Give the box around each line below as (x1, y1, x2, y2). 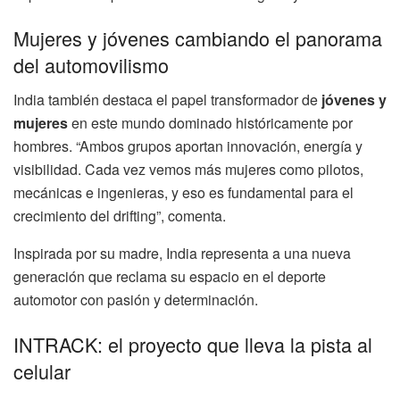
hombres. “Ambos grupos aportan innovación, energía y (13, 135, 362, 156)
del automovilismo (13, 51, 169, 79)
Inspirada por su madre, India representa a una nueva (13, 242, 351, 263)
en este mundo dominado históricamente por (68, 112, 353, 133)
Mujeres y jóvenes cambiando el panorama (13, 24, 382, 53)
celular (13, 356, 71, 385)
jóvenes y (321, 88, 387, 110)
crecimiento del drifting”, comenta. (13, 204, 226, 226)
